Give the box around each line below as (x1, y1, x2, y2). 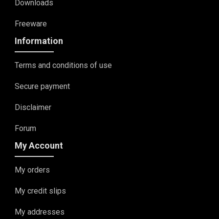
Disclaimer (15, 103, 51, 112)
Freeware (15, 19, 47, 28)
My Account (15, 140, 63, 151)
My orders (15, 165, 50, 175)
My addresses (15, 207, 65, 217)
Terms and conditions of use (15, 61, 112, 70)
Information (15, 36, 63, 46)
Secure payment (15, 82, 70, 91)
